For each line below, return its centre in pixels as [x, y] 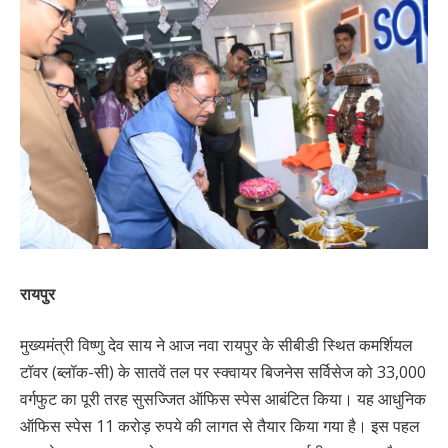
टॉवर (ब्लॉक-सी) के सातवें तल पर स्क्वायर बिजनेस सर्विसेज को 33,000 [223, 372]
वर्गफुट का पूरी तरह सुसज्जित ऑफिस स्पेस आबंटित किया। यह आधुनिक [223, 399]
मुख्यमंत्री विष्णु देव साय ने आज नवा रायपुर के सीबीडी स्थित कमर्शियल [216, 345]
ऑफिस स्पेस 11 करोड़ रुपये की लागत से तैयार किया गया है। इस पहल [220, 426]
